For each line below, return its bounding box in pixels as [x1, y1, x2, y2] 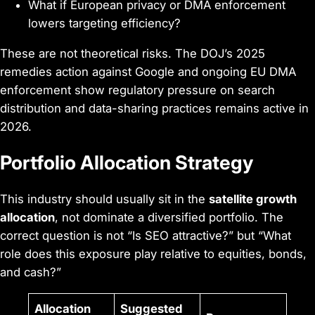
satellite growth [209, 192, 297, 207]
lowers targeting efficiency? [28, 16, 181, 31]
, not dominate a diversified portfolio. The [55, 210, 283, 225]
